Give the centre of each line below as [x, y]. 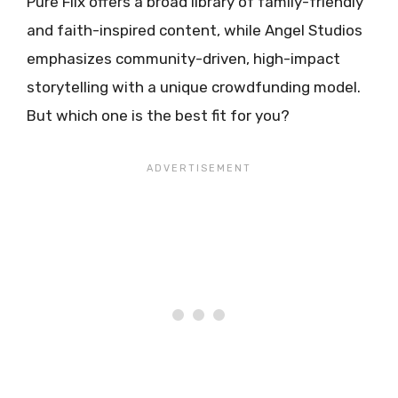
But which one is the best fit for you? [158, 115]
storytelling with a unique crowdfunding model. [194, 87]
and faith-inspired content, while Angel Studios [195, 30]
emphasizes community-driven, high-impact [183, 58]
